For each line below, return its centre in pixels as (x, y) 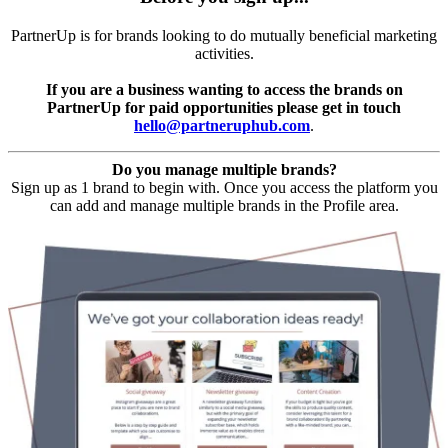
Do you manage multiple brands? (224, 169)
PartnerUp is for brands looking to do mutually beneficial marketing (224, 35)
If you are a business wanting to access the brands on (224, 89)
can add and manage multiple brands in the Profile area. (224, 205)
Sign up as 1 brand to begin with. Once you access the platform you (224, 187)
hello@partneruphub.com (222, 125)
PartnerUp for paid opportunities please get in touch (224, 107)
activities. (224, 53)
